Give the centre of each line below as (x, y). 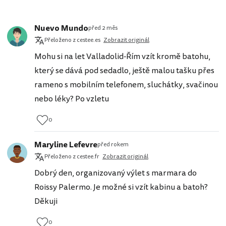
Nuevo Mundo (61, 28)
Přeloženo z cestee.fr (72, 156)
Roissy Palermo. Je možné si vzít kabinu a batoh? (121, 187)
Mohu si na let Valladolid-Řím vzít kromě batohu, (122, 56)
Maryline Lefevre (66, 145)
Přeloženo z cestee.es (72, 40)
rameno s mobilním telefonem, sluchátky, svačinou (126, 84)
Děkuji (46, 201)
